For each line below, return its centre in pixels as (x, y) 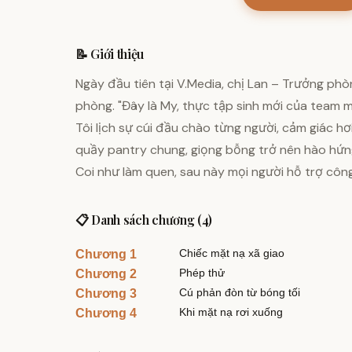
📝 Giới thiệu (110, 53)
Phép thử (202, 273)
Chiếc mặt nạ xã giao (232, 253)
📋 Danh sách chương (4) (144, 220)
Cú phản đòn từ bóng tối (240, 293)
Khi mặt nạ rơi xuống (231, 312)
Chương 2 (106, 274)
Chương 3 (106, 294)
